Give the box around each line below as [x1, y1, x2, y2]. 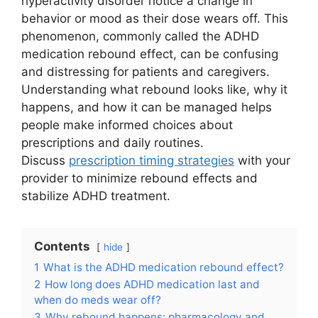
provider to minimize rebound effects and [21, 170, 258, 185]
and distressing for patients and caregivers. [21, 64, 270, 79]
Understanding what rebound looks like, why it [21, 82, 287, 97]
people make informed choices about [21, 117, 233, 132]
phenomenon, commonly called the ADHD [21, 28, 259, 43]
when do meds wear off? [34, 292, 161, 307]
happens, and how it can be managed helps [21, 99, 272, 114]
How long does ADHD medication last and [45, 277, 260, 291]
